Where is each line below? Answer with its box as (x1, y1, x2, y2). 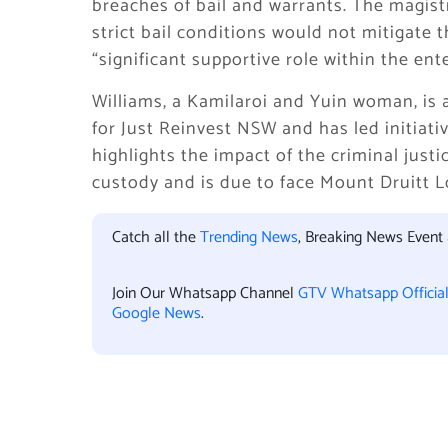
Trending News (200, 224, 298, 251)
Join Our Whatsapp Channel (112, 280, 298, 307)
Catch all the (112, 224, 200, 251)
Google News (112, 300, 201, 327)
